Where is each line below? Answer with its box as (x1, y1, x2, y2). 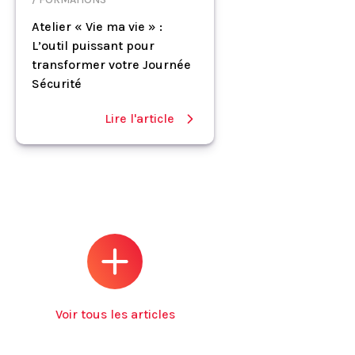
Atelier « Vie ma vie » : (32, 19, 162, 34)
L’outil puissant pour (32, 38, 155, 53)
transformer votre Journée (32, 57, 191, 72)
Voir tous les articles (55, 307, 175, 322)
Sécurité (32, 76, 82, 91)
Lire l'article (105, 111, 174, 126)
